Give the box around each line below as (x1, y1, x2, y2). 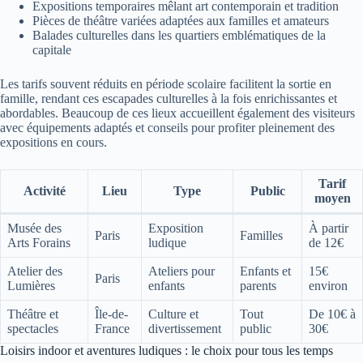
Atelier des (7, 264, 62, 279)
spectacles (7, 322, 58, 336)
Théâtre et (7, 307, 58, 322)
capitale (32, 43, 71, 58)
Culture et (148, 307, 199, 322)
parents (240, 279, 276, 293)
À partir (309, 221, 348, 236)
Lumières (7, 279, 55, 293)
